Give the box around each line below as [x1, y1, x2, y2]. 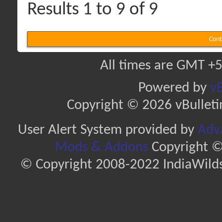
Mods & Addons [55, 140, 148, 155]
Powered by [138, 80, 210, 95]
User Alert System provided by [17, 122, 198, 137]
